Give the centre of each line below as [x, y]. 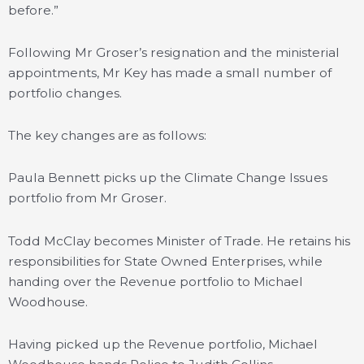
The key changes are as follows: [107, 136]
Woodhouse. [48, 301]
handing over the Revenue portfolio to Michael [156, 281]
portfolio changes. [65, 93]
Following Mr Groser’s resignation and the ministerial [174, 53]
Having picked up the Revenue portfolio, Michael [163, 344]
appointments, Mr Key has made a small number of [170, 73]
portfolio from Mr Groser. [87, 198]
